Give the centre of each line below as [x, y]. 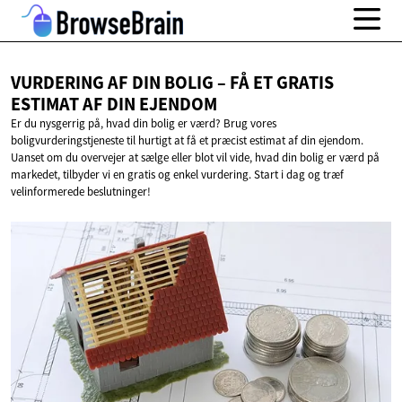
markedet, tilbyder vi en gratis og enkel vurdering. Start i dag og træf [177, 175]
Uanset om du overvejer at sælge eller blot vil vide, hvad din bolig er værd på [195, 158]
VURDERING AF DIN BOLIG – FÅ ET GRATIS [172, 83]
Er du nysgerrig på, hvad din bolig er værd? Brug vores [144, 124]
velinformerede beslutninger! [81, 192]
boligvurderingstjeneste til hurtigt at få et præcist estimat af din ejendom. [187, 141]
